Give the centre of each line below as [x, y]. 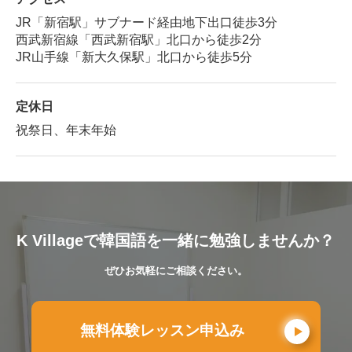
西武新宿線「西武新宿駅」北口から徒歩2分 [139, 40]
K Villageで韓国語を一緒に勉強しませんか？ [176, 241]
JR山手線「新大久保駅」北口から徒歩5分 [134, 57]
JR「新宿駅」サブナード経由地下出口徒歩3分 [147, 23]
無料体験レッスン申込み [162, 331]
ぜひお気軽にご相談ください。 [176, 271]
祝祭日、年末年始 [66, 130]
